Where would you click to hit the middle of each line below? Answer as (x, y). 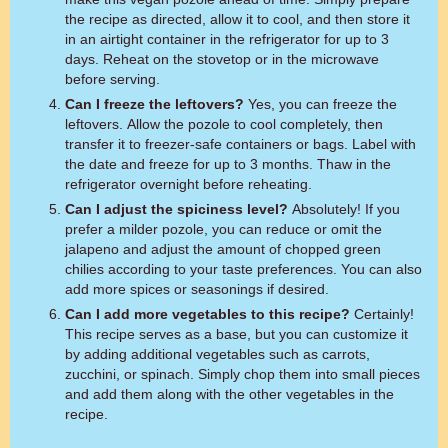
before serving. (112, 79)
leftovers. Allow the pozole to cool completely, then (224, 124)
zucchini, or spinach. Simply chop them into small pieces (242, 374)
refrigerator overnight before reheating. (188, 184)
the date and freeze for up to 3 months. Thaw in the (228, 164)
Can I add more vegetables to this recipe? (207, 314)
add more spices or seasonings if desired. (197, 289)
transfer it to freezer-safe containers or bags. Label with (240, 144)
